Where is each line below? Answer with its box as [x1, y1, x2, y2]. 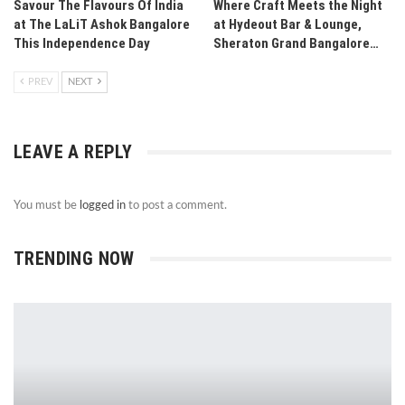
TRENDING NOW [14, 248, 135, 270]
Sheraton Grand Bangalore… [213, 35, 379, 52]
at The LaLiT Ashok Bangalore [14, 16, 190, 33]
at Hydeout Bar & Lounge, [213, 16, 362, 33]
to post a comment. [126, 200, 227, 212]
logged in [80, 200, 126, 212]
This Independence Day [14, 35, 150, 52]
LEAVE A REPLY [14, 141, 133, 164]
